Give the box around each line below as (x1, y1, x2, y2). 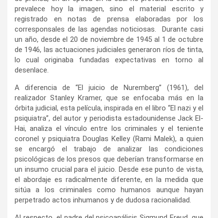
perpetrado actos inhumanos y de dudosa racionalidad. (15, 196, 191, 205)
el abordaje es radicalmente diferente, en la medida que (15, 175, 203, 184)
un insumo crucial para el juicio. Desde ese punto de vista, (15, 165, 203, 174)
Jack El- (178, 114, 204, 123)
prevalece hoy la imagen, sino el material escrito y (15, 4, 203, 14)
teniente (177, 124, 203, 133)
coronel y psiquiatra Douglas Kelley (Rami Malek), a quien (15, 134, 203, 144)
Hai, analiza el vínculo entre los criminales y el (15, 124, 177, 133)
